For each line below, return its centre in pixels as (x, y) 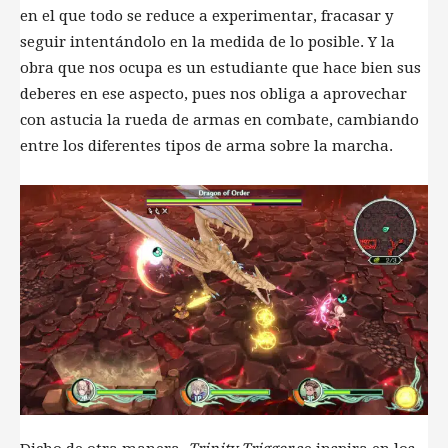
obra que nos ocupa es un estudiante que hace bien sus (220, 68)
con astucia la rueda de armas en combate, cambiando (219, 120)
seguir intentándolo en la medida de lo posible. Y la (207, 42)
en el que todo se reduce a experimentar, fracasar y (206, 16)
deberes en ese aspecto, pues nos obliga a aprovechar (213, 94)
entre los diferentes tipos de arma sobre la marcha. (206, 146)
